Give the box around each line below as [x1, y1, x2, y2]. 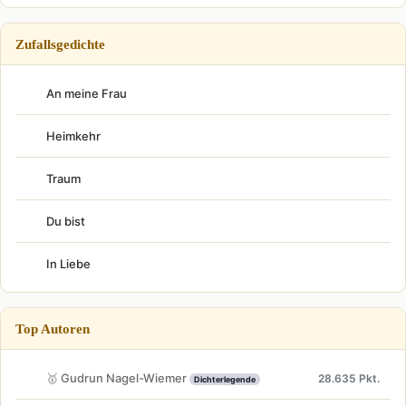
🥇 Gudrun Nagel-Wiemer [46, 370, 189, 385]
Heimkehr [46, 129, 101, 143]
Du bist [46, 214, 85, 228]
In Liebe [46, 256, 91, 271]
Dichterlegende [194, 373, 256, 384]
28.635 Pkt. [318, 371, 380, 385]
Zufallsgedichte [15, 36, 105, 52]
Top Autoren [15, 321, 90, 336]
